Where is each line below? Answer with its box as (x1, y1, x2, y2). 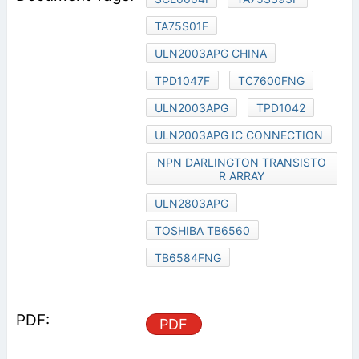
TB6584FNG (154, 251, 221, 265)
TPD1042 (256, 101, 305, 115)
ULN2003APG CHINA (154, 46, 267, 61)
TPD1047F (154, 74, 210, 88)
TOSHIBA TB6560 (154, 224, 250, 238)
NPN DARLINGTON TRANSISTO (156, 155, 326, 170)
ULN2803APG (154, 196, 228, 211)
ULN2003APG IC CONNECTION (154, 128, 323, 143)
